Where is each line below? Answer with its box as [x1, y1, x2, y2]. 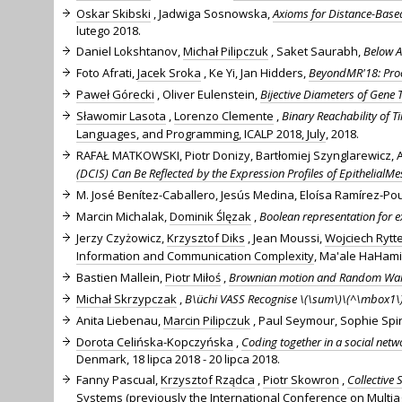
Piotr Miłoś [165, 268, 221, 285]
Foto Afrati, [76, 64, 137, 81]
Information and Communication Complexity [76, 247, 314, 264]
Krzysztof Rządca [161, 371, 255, 388]
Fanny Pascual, [76, 371, 161, 388]
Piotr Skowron [263, 371, 339, 388]
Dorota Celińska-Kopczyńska [76, 333, 233, 350]
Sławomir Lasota [76, 107, 166, 124]
